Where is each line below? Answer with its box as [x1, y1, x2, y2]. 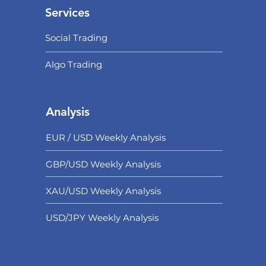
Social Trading [45, 32, 107, 43]
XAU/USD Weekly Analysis [45, 185, 161, 197]
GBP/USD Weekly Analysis [45, 159, 161, 170]
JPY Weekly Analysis [68, 212, 159, 223]
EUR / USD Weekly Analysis [45, 132, 166, 143]
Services [45, 5, 90, 20]
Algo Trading [45, 59, 102, 70]
